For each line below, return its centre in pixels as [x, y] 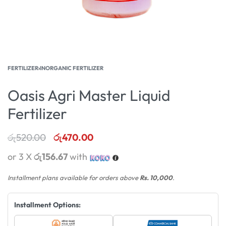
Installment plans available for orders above [74, 177]
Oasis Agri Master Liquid [89, 95]
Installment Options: [47, 205]
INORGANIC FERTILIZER [72, 68]
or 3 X [21, 157]
